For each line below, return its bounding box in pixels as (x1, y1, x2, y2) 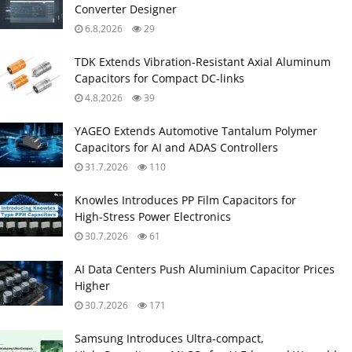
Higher (75, 277, 110, 293)
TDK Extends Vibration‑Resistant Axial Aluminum (75, 53, 331, 69)
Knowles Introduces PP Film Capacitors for (75, 192, 296, 207)
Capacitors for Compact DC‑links (75, 70, 244, 86)
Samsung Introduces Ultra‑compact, (75, 330, 264, 346)
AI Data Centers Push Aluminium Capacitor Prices (75, 261, 335, 277)
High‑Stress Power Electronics (75, 208, 231, 224)
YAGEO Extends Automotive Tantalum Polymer (75, 123, 317, 138)
